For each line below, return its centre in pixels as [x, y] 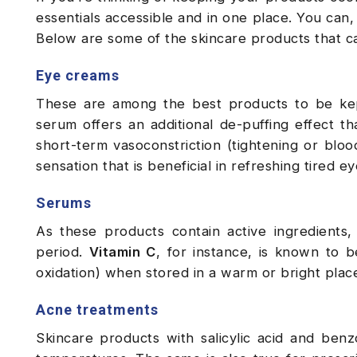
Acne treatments [97, 310]
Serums [64, 203]
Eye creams [78, 76]
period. [63, 252]
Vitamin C [122, 252]
